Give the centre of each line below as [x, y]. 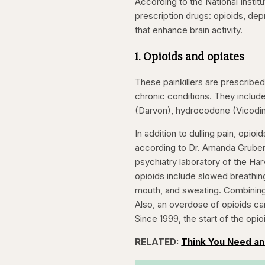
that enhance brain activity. [189, 30]
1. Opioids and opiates [190, 56]
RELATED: [158, 242]
